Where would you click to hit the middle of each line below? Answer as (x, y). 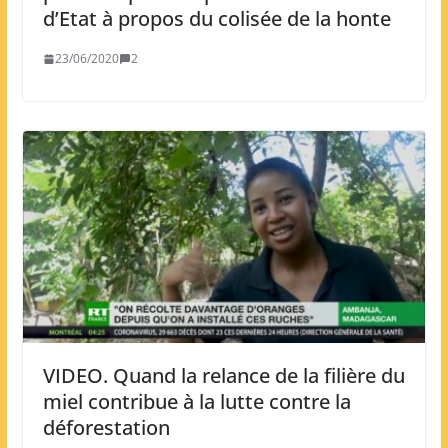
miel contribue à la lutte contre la (196, 402)
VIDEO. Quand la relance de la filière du (223, 376)
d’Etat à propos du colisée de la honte (216, 19)
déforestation (106, 428)
